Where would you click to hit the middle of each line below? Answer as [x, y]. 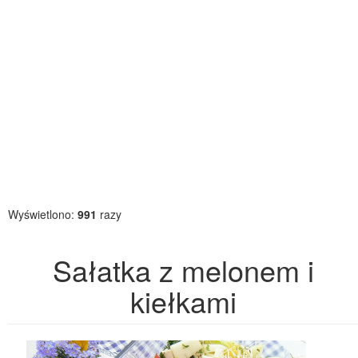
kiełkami [183, 301]
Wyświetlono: [43, 214]
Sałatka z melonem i [183, 270]
